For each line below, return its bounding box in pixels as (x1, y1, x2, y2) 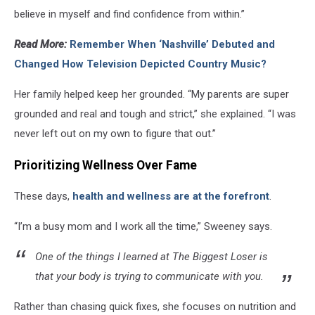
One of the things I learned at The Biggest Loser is (35, 250, 268, 264)
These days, (14, 190, 72, 203)
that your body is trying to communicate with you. (35, 270, 264, 283)
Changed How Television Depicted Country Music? (14, 58, 266, 71)
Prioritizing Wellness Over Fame (14, 157, 197, 172)
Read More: (14, 38, 67, 51)
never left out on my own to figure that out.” (14, 127, 216, 141)
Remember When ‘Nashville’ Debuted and (70, 38, 275, 51)
